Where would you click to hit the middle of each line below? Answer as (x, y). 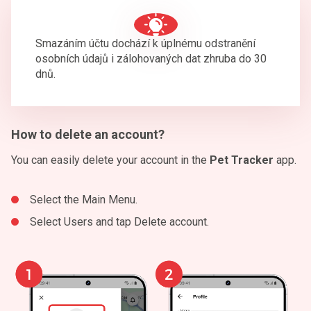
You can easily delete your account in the (110, 160)
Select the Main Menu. (84, 200)
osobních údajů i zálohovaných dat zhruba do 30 (151, 59)
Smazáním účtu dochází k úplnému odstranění (145, 43)
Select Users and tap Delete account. (119, 222)
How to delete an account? (88, 134)
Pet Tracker (242, 160)
